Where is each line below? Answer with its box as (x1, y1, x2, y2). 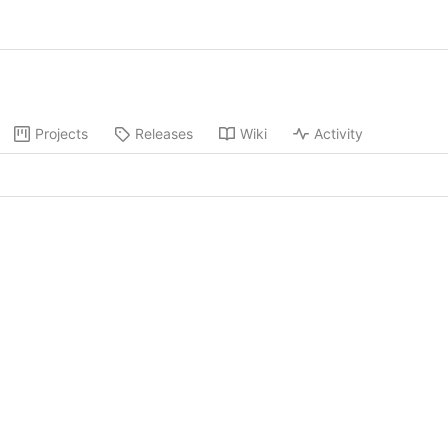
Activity (314, 125, 363, 143)
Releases (135, 125, 193, 143)
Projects (35, 125, 88, 143)
